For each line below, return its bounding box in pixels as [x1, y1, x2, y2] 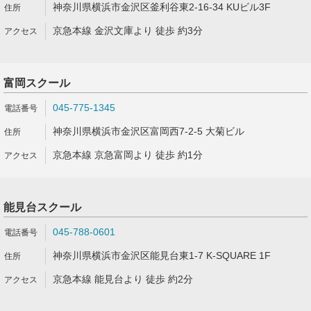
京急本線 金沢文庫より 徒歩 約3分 [53, 25, 203, 36]
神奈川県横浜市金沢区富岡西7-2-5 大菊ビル [53, 126, 244, 137]
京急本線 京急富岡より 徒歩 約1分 [53, 149, 203, 160]
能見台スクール [3, 201, 81, 213]
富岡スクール [3, 77, 70, 89]
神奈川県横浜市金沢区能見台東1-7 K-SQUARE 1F [53, 250, 271, 261]
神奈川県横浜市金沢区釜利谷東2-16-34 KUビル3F [53, 1, 271, 12]
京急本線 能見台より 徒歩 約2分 [53, 274, 193, 285]
